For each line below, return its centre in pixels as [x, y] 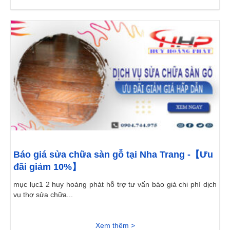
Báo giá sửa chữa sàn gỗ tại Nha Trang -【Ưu [113, 154]
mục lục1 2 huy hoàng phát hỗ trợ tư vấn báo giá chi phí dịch [115, 184]
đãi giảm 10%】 [47, 167]
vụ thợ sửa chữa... [43, 194]
